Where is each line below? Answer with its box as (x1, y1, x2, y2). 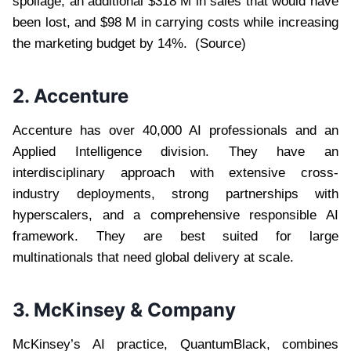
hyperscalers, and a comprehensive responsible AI (13, 207, 338, 223)
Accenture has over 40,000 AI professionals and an (13, 122, 338, 138)
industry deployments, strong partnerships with (13, 186, 338, 201)
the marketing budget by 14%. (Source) (13, 35, 246, 51)
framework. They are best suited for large (13, 228, 338, 244)
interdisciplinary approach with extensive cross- (13, 165, 338, 180)
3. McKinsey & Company (13, 298, 236, 321)
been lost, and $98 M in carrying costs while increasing (13, 14, 338, 30)
